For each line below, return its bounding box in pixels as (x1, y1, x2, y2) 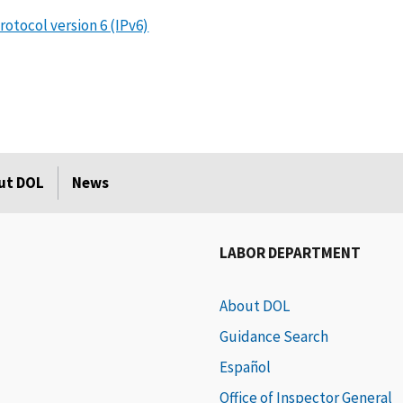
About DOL (219, 296, 291, 317)
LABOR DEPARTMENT (219, 243, 362, 264)
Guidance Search (219, 327, 329, 347)
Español (219, 357, 272, 378)
